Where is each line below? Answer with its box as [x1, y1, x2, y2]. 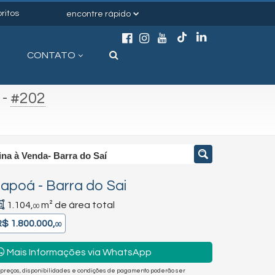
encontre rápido [66, 9, 131, 18]
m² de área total [39, 200, 115, 210]
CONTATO [27, 50, 76, 60]
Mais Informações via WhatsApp [5, 247, 152, 257]
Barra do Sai [46, 179, 126, 193]
